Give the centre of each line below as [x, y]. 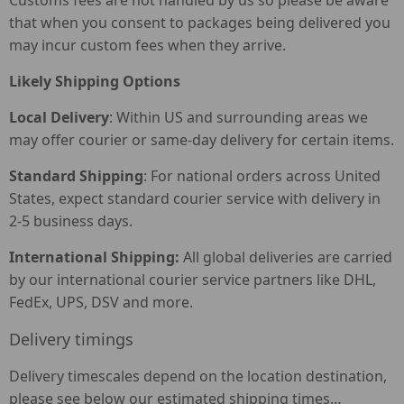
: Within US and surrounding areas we [239, 117]
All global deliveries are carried [286, 257]
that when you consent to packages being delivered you [200, 23]
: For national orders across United [262, 176]
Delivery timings [71, 339]
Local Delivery [59, 117]
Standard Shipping [76, 176]
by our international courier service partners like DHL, [193, 280]
